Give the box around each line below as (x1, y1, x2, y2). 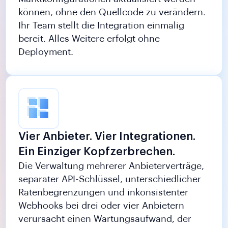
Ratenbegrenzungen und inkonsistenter (18, 188, 189, 197)
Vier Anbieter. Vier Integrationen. (18, 131, 196, 142)
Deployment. (18, 47, 74, 57)
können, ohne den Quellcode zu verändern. (18, 8, 206, 17)
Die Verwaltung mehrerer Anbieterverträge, (18, 161, 205, 171)
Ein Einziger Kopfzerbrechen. (18, 146, 176, 158)
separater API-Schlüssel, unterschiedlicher (18, 175, 202, 184)
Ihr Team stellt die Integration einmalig (18, 21, 185, 31)
